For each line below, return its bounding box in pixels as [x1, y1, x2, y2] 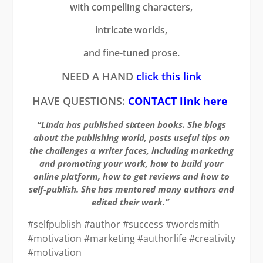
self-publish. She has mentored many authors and [28, 183, 234, 195]
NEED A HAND [61, 69, 136, 84]
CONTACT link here [127, 94, 231, 109]
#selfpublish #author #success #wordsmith [27, 218, 220, 231]
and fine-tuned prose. [83, 46, 180, 60]
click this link [136, 69, 201, 84]
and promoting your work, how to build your [39, 157, 224, 170]
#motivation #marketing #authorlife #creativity [27, 232, 235, 245]
